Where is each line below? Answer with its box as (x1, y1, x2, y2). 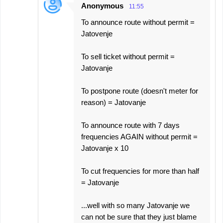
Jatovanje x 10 (81, 144, 128, 152)
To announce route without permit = (81, 18, 195, 26)
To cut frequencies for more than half (81, 167, 199, 175)
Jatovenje (81, 29, 112, 38)
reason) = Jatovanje (81, 98, 146, 107)
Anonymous (81, 1, 123, 10)
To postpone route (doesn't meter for (81, 87, 198, 95)
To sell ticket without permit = (81, 52, 175, 61)
